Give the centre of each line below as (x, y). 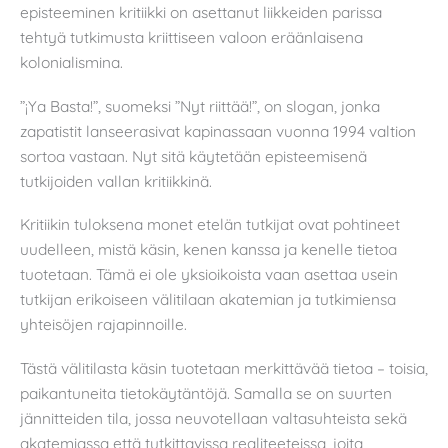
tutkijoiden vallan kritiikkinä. (116, 180)
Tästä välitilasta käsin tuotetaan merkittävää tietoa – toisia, (224, 367)
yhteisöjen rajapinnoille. (103, 324)
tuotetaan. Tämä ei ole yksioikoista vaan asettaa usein (209, 274)
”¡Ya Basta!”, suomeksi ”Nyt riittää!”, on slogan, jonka (200, 105)
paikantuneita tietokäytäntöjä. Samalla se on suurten (206, 392)
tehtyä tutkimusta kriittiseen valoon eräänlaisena (191, 37)
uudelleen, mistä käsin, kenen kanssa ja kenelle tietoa (208, 249)
